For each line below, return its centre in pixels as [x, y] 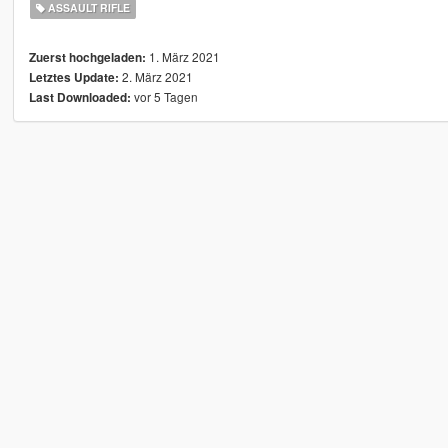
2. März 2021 [155, 77]
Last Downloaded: [79, 98]
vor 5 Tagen [164, 97]
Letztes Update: [73, 78]
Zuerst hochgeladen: [87, 58]
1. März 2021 [182, 57]
